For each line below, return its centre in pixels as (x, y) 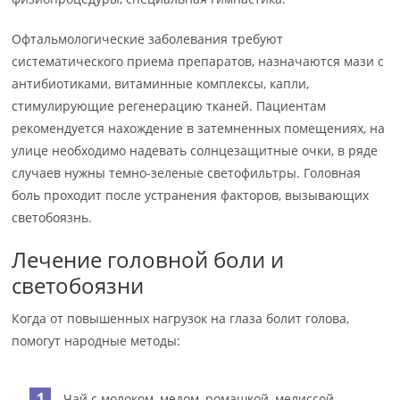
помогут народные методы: (96, 341)
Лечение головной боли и (148, 259)
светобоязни (78, 285)
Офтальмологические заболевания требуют (148, 39)
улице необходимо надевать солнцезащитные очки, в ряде (195, 150)
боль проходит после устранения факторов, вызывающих (191, 195)
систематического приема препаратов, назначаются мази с (198, 61)
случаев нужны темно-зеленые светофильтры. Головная (187, 173)
